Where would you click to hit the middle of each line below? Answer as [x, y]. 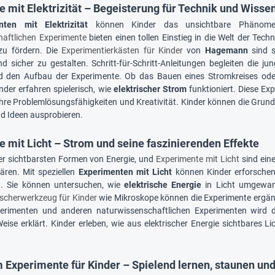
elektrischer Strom [150, 89]
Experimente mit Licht [199, 159]
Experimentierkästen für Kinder [124, 50]
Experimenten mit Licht [125, 172]
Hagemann [226, 50]
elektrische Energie [163, 184]
